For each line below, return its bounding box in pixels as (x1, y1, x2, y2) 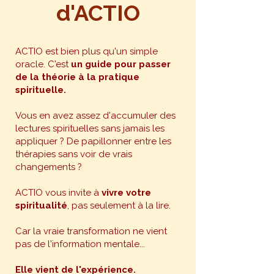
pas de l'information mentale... (15, 239, 145, 250)
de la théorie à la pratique (15, 72, 139, 83)
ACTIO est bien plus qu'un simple (15, 46, 158, 57)
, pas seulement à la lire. (67, 200, 171, 211)
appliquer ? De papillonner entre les (15, 136, 171, 147)
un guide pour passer (71, 59, 171, 70)
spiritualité (15, 200, 67, 211)
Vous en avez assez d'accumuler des (15, 110, 176, 121)
